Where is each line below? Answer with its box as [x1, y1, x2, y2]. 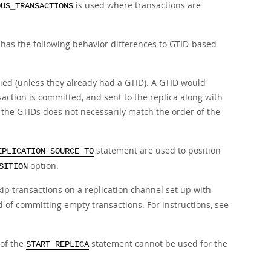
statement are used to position [94, 145, 221, 156]
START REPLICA [26, 240, 89, 249]
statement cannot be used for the [89, 238, 227, 249]
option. [28, 160, 59, 171]
